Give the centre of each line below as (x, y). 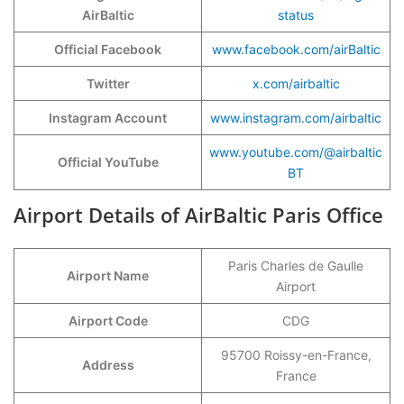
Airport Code (108, 321)
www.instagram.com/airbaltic (296, 118)
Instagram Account (108, 118)
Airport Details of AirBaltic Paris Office (198, 215)
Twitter (108, 83)
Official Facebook (108, 49)
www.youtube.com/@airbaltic (296, 152)
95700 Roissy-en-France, (296, 355)
